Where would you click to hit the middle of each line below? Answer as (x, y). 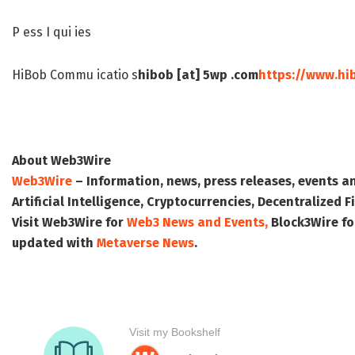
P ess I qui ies (52, 32)
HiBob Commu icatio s (75, 75)
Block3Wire (305, 223)
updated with (54, 243)
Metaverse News (145, 243)
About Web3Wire (61, 161)
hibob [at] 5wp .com (198, 75)
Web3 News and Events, (197, 223)
